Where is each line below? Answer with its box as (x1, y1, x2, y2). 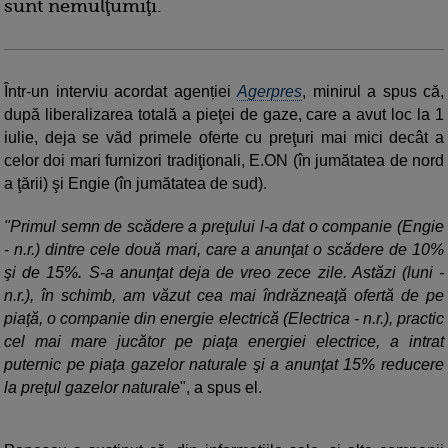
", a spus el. (180, 379, 262, 397)
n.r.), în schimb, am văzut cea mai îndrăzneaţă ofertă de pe (4, 287, 444, 305)
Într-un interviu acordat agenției (4, 83, 237, 101)
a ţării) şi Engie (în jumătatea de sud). (4, 175, 267, 193)
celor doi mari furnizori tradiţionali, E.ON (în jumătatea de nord (4, 152, 444, 170)
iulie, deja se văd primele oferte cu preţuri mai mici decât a (4, 129, 444, 147)
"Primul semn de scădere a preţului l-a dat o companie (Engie (4, 218, 444, 236)
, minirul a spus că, (302, 83, 444, 101)
